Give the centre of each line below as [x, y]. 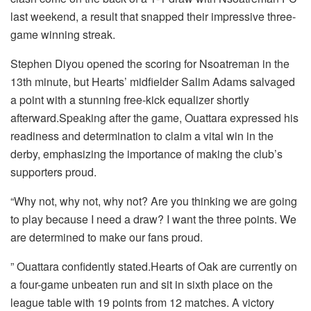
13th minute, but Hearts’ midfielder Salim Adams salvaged [153, 81]
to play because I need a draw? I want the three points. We [153, 219]
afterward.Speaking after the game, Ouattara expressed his [154, 117]
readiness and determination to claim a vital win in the [142, 135]
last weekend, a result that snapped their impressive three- [153, 16]
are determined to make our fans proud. [107, 237]
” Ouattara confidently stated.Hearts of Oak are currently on [154, 266]
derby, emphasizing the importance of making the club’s [146, 153]
